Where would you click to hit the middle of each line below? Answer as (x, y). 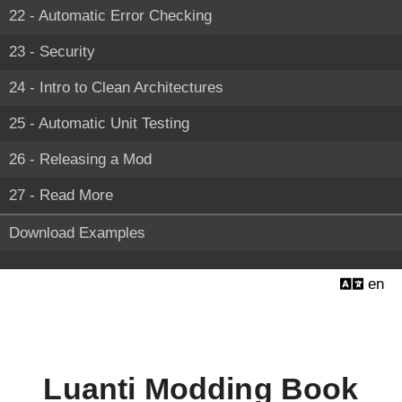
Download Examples (77, 233)
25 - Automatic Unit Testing (99, 123)
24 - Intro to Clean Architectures (116, 87)
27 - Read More (61, 195)
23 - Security (52, 52)
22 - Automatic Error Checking (110, 16)
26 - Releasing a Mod (80, 159)
